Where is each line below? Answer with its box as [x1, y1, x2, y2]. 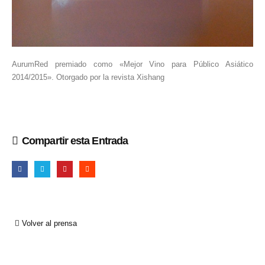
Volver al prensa [20, 219, 77, 228]
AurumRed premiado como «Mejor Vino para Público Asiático [12, 59, 253, 69]
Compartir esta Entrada [22, 134, 128, 147]
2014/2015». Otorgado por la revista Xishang [12, 72, 164, 82]
